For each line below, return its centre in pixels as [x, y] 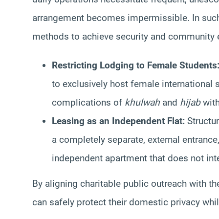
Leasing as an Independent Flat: [118, 121]
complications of [88, 102]
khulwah [142, 102]
